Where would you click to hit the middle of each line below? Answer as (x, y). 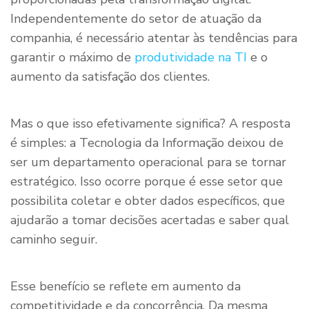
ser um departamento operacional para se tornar (148, 162)
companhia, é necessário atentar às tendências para (154, 38)
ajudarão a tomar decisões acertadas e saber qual (150, 220)
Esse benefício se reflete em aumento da (126, 286)
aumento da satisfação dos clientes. (110, 76)
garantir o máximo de (72, 57)
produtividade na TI (191, 57)
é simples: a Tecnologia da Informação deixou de (147, 142)
